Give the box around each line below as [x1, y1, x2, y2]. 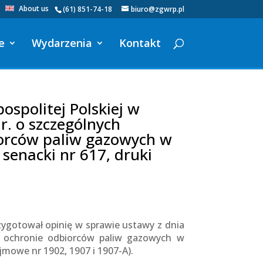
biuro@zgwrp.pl [130, 4, 184, 14]
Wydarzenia [31, 36, 92, 50]
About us [18, 4, 49, 14]
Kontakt [119, 36, 161, 50]
